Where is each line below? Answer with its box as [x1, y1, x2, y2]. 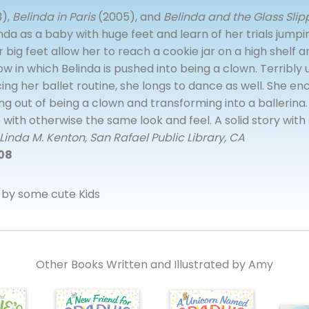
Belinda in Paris [12, 9, 95, 26]
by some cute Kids [1, 186, 100, 203]
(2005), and [95, 9, 163, 26]
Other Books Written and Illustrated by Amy [36, 257, 273, 273]
